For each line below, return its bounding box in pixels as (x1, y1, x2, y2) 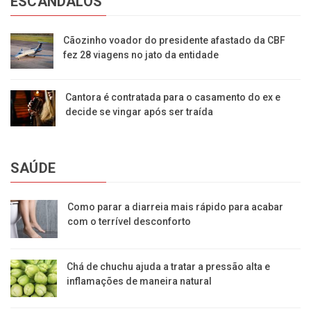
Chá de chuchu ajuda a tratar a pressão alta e (66, 261, 270, 273)
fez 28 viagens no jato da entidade (63, 49, 219, 61)
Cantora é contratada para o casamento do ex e (65, 91, 280, 103)
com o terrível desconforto (67, 215, 192, 227)
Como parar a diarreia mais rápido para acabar (67, 201, 284, 212)
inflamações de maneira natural (66, 276, 212, 287)
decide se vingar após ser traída (65, 106, 213, 117)
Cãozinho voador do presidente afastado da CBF (63, 35, 286, 47)
